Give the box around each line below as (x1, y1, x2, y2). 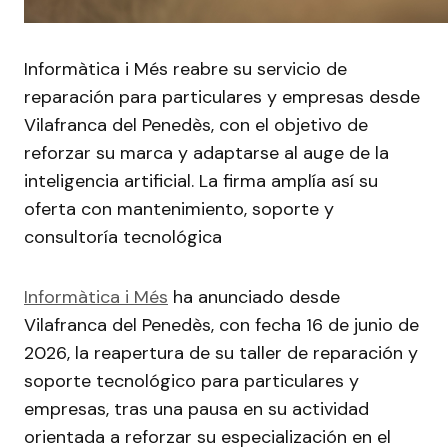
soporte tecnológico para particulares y (24, 369, 359, 393)
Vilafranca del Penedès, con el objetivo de (24, 113, 368, 137)
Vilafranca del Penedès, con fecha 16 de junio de (24, 313, 419, 337)
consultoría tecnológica (24, 225, 222, 249)
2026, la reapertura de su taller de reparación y (24, 341, 418, 365)
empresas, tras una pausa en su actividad (24, 397, 369, 421)
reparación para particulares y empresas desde (24, 85, 420, 109)
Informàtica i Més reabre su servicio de (24, 57, 347, 81)
